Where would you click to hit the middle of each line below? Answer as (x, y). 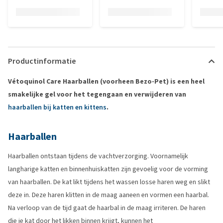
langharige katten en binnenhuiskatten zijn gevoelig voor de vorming (108, 169)
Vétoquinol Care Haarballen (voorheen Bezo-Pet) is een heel (106, 81)
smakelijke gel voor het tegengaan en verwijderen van (97, 94)
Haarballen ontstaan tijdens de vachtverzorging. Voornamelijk (98, 156)
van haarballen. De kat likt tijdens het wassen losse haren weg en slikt (109, 182)
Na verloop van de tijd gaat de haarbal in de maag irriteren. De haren (107, 208)
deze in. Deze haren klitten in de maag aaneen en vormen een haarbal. (109, 195)
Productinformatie (42, 61)
